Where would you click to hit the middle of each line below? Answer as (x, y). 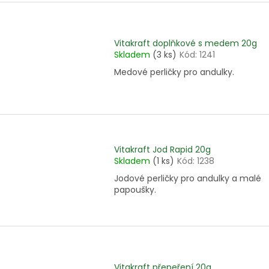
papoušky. (135, 190)
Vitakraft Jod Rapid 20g (162, 150)
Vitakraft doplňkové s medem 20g (186, 44)
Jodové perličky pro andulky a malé (188, 179)
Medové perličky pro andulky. (174, 72)
